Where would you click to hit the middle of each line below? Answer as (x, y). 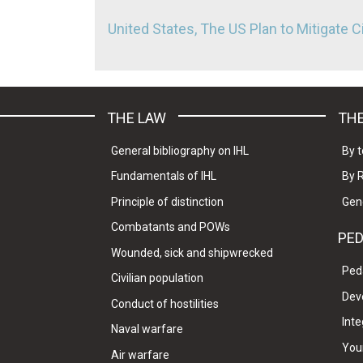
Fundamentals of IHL (163, 176)
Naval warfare (147, 329)
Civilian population (157, 278)
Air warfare (140, 354)
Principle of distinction (167, 201)
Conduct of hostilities (164, 303)
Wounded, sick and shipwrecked (192, 252)
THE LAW (137, 117)
